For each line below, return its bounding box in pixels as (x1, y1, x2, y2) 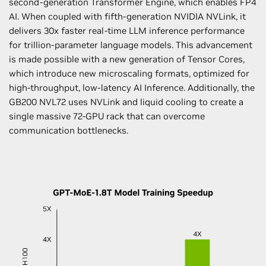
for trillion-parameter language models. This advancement (9, 39, 252, 50)
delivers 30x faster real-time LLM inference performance (9, 24, 245, 36)
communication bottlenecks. (9, 124, 128, 136)
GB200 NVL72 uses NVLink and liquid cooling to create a (9, 96, 243, 107)
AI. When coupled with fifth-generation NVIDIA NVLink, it (9, 10, 246, 22)
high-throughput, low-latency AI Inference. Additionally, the (9, 81, 255, 93)
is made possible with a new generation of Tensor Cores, (9, 53, 245, 65)
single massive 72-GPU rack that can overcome (9, 110, 205, 122)
